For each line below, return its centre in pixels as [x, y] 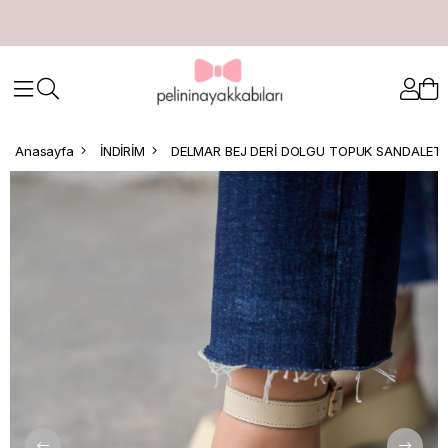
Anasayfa [44, 151]
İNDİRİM [122, 151]
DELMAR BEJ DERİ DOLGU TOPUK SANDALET [306, 151]
